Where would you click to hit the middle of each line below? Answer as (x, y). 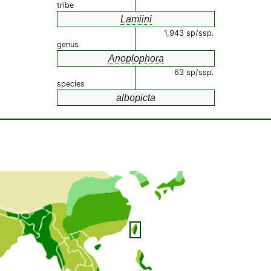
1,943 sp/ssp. (189, 33)
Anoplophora (136, 58)
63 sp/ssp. (194, 72)
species (71, 84)
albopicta (136, 98)
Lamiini (136, 19)
